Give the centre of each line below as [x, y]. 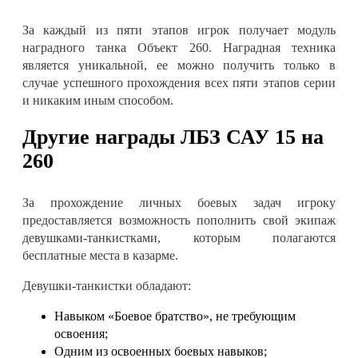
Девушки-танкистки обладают [105, 285]
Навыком [81, 316]
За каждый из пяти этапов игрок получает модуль [179, 30]
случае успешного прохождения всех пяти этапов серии [179, 82]
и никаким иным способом [96, 100]
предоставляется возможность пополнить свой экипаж [179, 220]
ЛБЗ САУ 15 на [252, 137]
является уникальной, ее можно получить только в [179, 65]
